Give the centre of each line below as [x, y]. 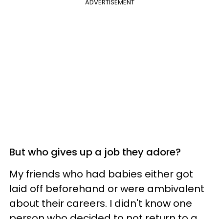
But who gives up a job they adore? [95, 152]
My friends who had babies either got [101, 174]
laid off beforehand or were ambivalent [107, 188]
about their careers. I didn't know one [101, 203]
